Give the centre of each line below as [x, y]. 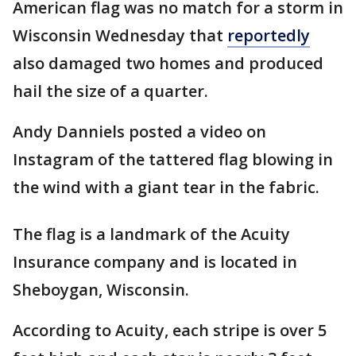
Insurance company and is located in [155, 262]
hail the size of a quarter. [110, 91]
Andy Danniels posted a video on [139, 132]
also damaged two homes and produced [168, 63]
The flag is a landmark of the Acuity [151, 234]
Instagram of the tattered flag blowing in [173, 159]
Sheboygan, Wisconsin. [101, 290]
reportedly [269, 35]
